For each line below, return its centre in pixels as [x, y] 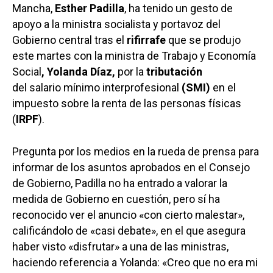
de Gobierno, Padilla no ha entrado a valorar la [120, 183]
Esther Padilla [90, 8]
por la [131, 71]
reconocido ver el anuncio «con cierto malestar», [128, 214]
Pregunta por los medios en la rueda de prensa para [136, 151]
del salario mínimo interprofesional [97, 87]
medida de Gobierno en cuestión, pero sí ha [116, 199]
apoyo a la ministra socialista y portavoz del [116, 24]
